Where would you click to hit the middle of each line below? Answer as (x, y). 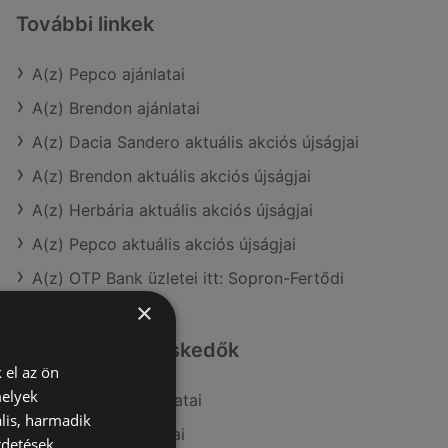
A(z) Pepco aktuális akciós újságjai (164, 244)
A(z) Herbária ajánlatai (117, 400)
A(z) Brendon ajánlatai (116, 108)
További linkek (85, 24)
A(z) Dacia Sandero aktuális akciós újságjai (195, 142)
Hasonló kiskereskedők (127, 350)
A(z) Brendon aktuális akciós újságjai (171, 176)
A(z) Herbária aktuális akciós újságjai (172, 210)
